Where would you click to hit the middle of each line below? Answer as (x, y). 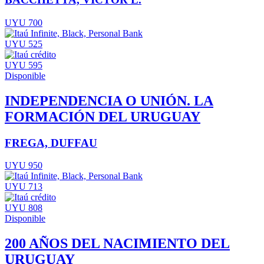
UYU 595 (24, 65)
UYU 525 (24, 44)
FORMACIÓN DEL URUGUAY (103, 116)
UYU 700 (24, 22)
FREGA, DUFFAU (51, 143)
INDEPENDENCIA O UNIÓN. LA (109, 100)
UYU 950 (24, 166)
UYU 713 (24, 187)
